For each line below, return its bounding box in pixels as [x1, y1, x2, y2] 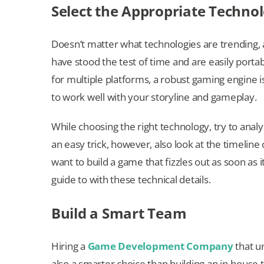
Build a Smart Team [51, 203, 187, 223]
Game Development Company [87, 239, 233, 253]
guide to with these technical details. [51, 173, 211, 187]
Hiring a [51, 239, 88, 253]
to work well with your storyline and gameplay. [51, 90, 257, 104]
